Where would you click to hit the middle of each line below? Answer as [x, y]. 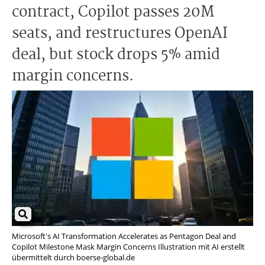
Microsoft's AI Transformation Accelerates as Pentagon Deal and [124, 236]
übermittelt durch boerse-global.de [73, 258]
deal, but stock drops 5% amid [116, 55]
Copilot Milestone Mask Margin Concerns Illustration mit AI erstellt [128, 247]
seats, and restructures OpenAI [120, 34]
